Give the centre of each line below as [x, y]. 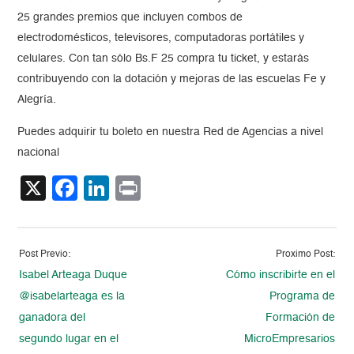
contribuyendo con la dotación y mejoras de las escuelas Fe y [172, 79]
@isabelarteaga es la [72, 297]
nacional [39, 153]
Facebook [134, 188]
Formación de [300, 318]
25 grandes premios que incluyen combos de [130, 18]
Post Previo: [45, 255]
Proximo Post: [305, 255]
